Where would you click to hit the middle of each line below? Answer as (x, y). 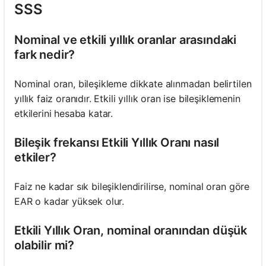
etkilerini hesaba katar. (64, 113)
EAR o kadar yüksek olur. (69, 201)
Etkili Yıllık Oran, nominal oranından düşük (131, 230)
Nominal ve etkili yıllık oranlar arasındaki (126, 39)
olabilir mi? (45, 245)
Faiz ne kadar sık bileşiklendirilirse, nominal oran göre (132, 186)
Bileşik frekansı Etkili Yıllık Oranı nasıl (117, 142)
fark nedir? (45, 54)
